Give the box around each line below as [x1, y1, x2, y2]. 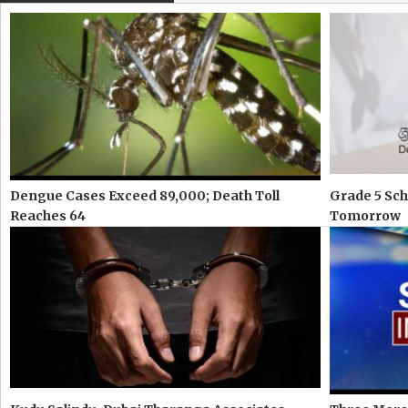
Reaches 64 [10, 207, 86, 224]
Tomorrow [330, 207, 402, 224]
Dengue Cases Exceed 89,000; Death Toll [10, 187, 280, 204]
